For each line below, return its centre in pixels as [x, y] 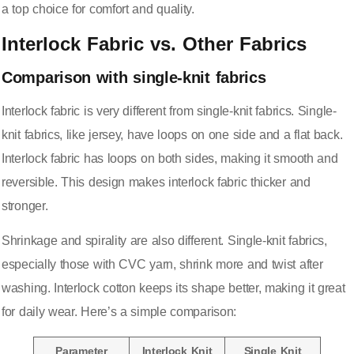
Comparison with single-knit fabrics [134, 77]
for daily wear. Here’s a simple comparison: [119, 311]
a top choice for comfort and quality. [98, 9]
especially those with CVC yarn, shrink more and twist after [162, 264]
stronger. [25, 205]
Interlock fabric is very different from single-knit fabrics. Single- [169, 111]
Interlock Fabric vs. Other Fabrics [154, 43]
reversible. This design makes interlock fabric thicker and [156, 182]
